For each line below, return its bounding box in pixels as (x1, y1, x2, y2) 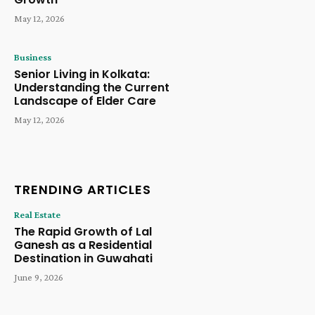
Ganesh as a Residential (14, 237, 152, 254)
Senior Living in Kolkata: (14, 65, 150, 82)
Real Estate (14, 209, 60, 221)
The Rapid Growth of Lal (14, 224, 152, 240)
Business (14, 51, 51, 63)
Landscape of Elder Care (14, 92, 156, 109)
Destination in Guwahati (14, 250, 153, 267)
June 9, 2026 (14, 271, 63, 283)
